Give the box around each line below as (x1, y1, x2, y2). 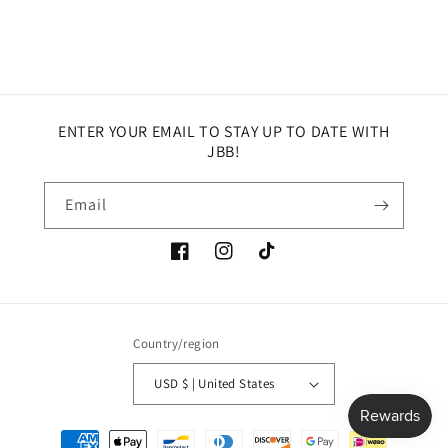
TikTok (258, 252, 300, 271)
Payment (34, 422, 93, 442)
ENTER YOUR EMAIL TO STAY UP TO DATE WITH (57, 120, 390, 142)
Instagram (214, 252, 281, 271)
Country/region (133, 334, 220, 352)
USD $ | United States (181, 375, 275, 393)
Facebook (170, 252, 233, 271)
